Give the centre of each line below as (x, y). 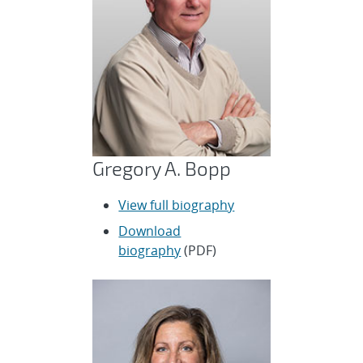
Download (150, 231)
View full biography (177, 205)
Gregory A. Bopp (162, 169)
